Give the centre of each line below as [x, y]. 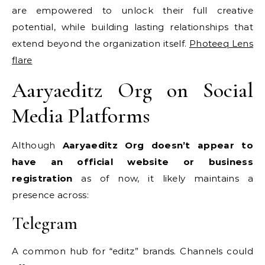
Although [37, 145]
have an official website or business [132, 162]
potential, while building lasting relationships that [132, 27]
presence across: [50, 195]
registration [42, 178]
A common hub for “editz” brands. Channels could [132, 251]
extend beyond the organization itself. [101, 43]
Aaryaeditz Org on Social [132, 90]
